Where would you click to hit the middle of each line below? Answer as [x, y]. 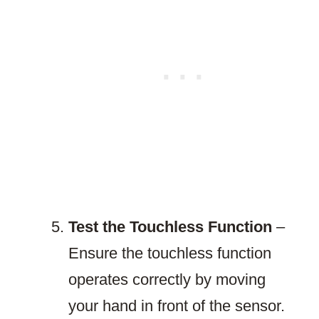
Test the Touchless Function [170, 227]
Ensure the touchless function [170, 253]
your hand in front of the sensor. [177, 306]
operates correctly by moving [167, 280]
